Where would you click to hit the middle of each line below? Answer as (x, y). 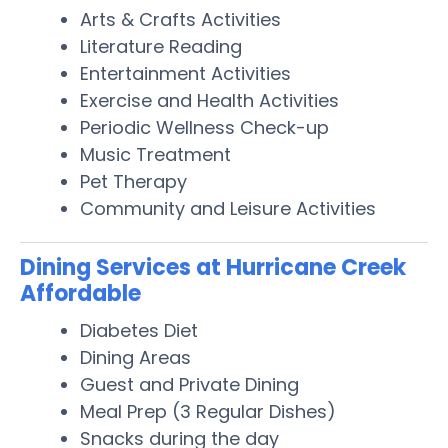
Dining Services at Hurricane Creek (213, 267)
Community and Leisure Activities (228, 208)
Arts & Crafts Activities (180, 19)
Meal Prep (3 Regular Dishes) (208, 411)
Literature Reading (161, 46)
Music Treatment (155, 154)
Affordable (80, 293)
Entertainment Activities (185, 73)
